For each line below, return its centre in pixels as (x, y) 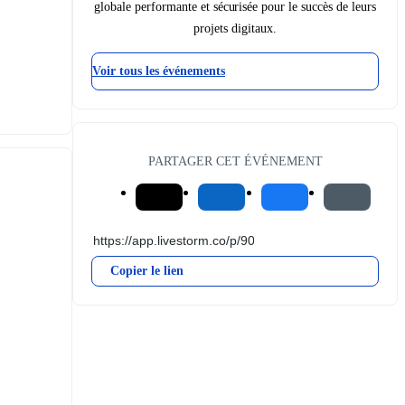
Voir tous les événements (159, 71)
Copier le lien (147, 270)
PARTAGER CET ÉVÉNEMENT (235, 160)
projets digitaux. (235, 28)
